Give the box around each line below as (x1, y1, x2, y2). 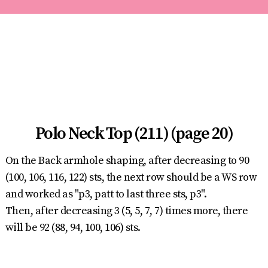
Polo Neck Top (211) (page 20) (35, 123, 233, 144)
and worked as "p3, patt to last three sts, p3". (5, 187, 207, 201)
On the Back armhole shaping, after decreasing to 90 (5, 154, 249, 167)
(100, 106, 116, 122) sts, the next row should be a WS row (5, 170, 257, 184)
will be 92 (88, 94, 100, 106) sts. (5, 221, 141, 234)
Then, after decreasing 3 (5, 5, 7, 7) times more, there (5, 204, 248, 218)
